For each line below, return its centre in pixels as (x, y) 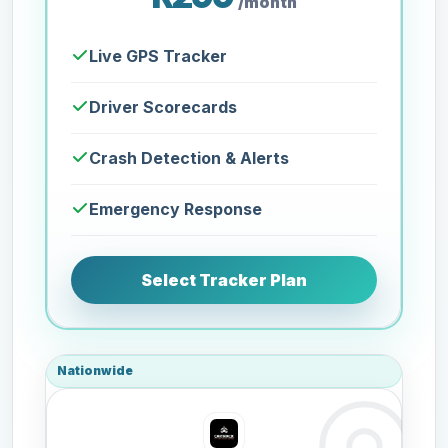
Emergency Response (176, 209)
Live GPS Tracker (158, 56)
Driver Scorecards (163, 107)
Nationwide (95, 371)
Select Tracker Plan (224, 279)
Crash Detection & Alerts (189, 158)
